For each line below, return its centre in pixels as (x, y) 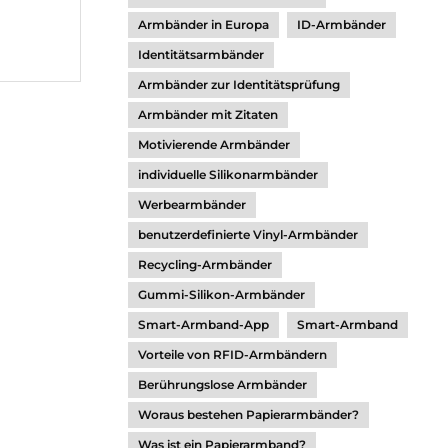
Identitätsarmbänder (201, 54)
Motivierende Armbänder (214, 144)
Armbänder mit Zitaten (208, 114)
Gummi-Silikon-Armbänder (221, 294)
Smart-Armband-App (203, 324)
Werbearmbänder (192, 204)
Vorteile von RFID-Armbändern (232, 354)
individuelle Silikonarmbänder (228, 174)
